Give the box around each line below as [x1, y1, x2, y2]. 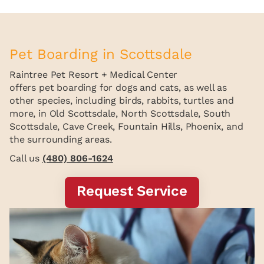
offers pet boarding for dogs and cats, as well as [9, 82, 227, 94]
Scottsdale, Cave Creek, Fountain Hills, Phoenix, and [9, 121, 243, 133]
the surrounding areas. [9, 134, 112, 146]
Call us [9, 153, 42, 164]
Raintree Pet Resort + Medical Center [9, 69, 178, 81]
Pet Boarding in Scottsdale [9, 46, 192, 63]
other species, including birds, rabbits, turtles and [9, 95, 234, 107]
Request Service [77, 183, 187, 200]
